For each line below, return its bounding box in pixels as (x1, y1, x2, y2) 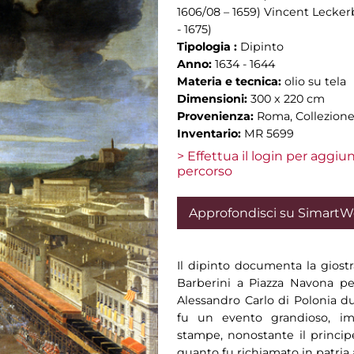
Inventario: (177, 126, 244, 141)
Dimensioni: (177, 92, 250, 106)
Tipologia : (177, 40, 240, 54)
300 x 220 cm (250, 92, 325, 106)
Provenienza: (177, 109, 257, 123)
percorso (177, 164, 232, 179)
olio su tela (284, 74, 346, 88)
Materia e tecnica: (177, 74, 284, 88)
